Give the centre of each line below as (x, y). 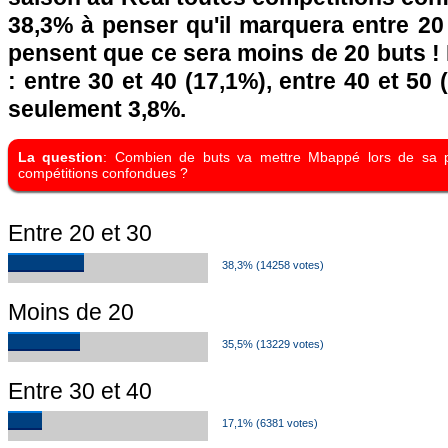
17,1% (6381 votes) (270, 423)
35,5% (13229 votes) (273, 344)
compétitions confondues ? (103, 173)
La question (61, 157)
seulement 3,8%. (97, 109)
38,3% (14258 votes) (273, 265)
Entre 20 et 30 (80, 233)
